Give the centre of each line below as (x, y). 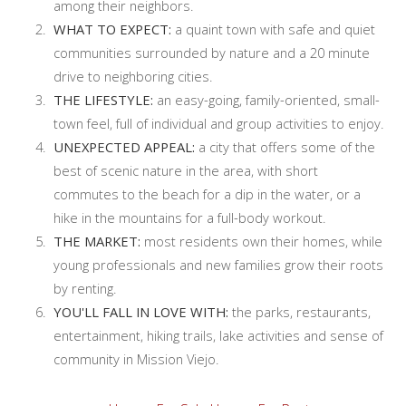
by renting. (85, 288)
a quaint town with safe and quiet (275, 29)
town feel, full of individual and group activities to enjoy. (218, 123)
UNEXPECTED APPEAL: (126, 146)
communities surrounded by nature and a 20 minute (211, 52)
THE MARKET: (98, 241)
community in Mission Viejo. (136, 358)
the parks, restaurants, (301, 311)
